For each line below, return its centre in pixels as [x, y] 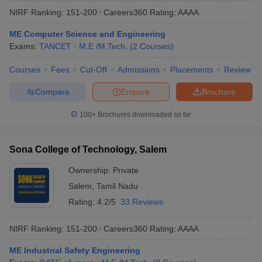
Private [126, 170]
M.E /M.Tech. [103, 46]
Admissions [139, 70]
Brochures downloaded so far [144, 115]
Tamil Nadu [117, 186]
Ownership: [91, 170]
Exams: [24, 46]
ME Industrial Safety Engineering [75, 250]
